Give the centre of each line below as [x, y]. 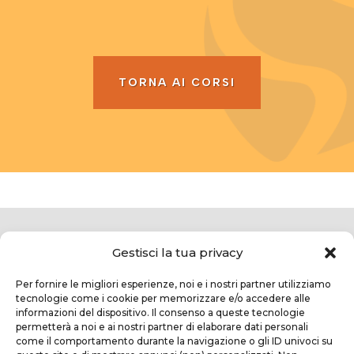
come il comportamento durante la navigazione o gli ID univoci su [174, 341]
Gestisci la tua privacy [177, 252]
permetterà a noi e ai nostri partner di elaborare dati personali [162, 327]
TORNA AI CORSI [177, 82]
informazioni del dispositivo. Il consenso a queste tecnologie [160, 313]
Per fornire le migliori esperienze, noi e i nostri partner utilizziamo [173, 284]
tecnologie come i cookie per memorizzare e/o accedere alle [163, 298]
